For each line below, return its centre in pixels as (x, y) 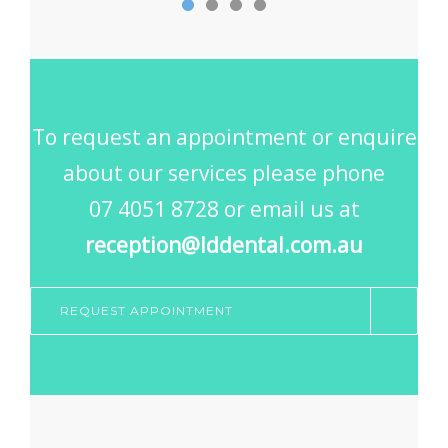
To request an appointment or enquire (224, 137)
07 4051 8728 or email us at (224, 209)
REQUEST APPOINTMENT (146, 311)
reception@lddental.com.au (224, 245)
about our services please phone (224, 173)
